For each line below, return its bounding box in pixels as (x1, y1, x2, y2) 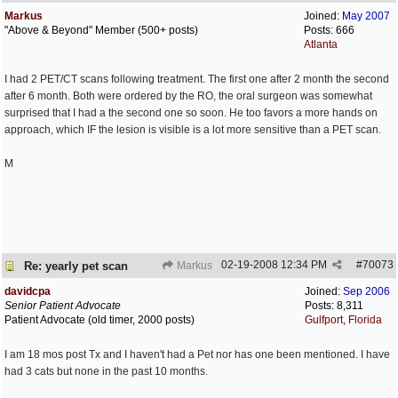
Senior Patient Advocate (4, 299, 121, 312)
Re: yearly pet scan (24, 259, 128, 273)
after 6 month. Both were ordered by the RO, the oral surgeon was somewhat (4, 90, 372, 102)
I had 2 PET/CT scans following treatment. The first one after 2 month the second (4, 73, 389, 85)
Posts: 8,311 (305, 299, 363, 312)
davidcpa (4, 285, 51, 298)
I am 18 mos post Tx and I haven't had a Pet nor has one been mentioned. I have (4, 348, 390, 361)
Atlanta (304, 38, 338, 51)
